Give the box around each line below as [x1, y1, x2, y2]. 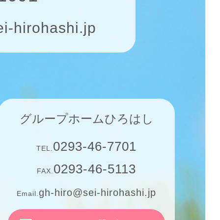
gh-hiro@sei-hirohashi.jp [39, 187, 156, 198]
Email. [17, 190, 39, 197]
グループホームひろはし [19, 112, 154, 125]
